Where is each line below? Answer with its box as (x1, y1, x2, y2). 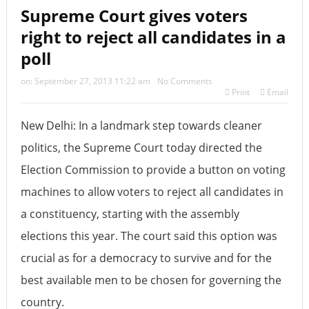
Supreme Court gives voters (20, 3, 248, 27)
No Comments (157, 74, 212, 87)
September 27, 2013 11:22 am (34, 74, 150, 87)
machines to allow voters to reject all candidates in (20, 183, 283, 199)
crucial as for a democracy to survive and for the (20, 250, 272, 266)
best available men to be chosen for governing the (20, 272, 281, 288)
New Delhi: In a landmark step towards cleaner (20, 117, 262, 133)
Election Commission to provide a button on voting (20, 161, 286, 177)
